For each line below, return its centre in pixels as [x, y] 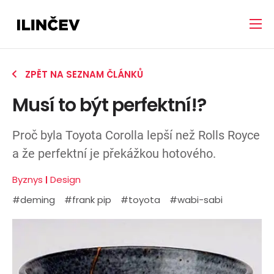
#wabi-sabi [196, 200]
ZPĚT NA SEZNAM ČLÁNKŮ [83, 74]
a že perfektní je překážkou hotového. [114, 153]
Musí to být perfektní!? [109, 105]
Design [65, 180]
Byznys [28, 180]
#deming [34, 200]
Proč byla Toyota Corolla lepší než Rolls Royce [136, 135]
